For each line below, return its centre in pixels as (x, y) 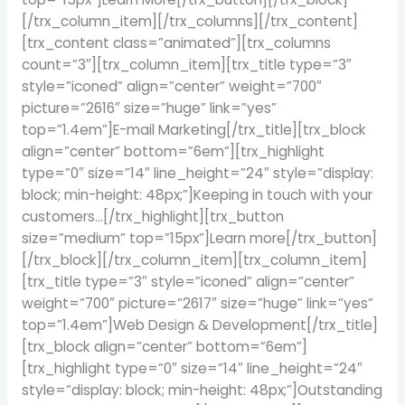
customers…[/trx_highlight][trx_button (152, 216)
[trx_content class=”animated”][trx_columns (176, 42)
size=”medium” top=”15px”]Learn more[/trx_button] (199, 238)
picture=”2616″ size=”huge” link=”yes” (149, 108)
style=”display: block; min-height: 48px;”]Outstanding (202, 390)
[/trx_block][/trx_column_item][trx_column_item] (194, 259)
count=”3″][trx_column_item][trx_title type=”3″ (186, 64)
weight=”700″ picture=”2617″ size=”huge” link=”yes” (197, 303)
